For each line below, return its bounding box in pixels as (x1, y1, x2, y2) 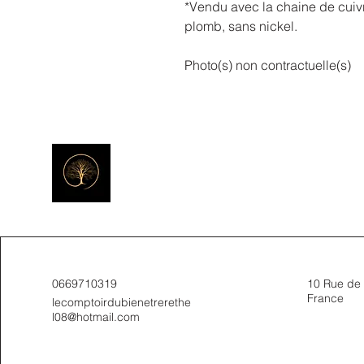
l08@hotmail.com (52, 309, 140, 324)
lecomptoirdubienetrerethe (52, 294, 191, 310)
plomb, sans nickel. (184, 17, 297, 34)
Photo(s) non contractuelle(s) (184, 56, 351, 73)
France (306, 290, 344, 305)
